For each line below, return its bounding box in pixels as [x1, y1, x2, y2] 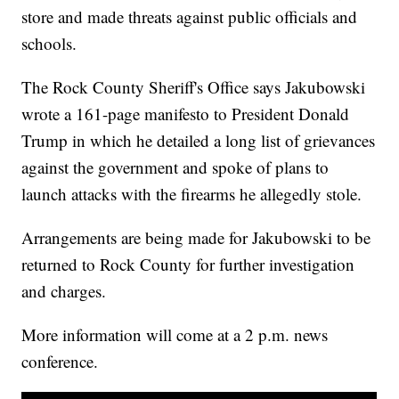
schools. [21, 32, 77, 55]
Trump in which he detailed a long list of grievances [21, 129, 376, 152]
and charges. [21, 280, 107, 303]
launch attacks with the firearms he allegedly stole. [21, 183, 362, 206]
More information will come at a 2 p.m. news [21, 323, 329, 346]
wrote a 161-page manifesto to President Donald [21, 102, 350, 126]
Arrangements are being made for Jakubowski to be [21, 226, 371, 249]
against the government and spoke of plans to [21, 156, 330, 179]
